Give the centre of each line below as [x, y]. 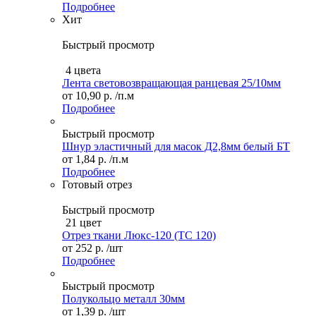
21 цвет [84, 222]
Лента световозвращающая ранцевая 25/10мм [171, 83]
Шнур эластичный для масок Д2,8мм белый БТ [176, 146]
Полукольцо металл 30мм [123, 298]
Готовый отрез [97, 184]
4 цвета [83, 70]
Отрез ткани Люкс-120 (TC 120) [139, 235]
